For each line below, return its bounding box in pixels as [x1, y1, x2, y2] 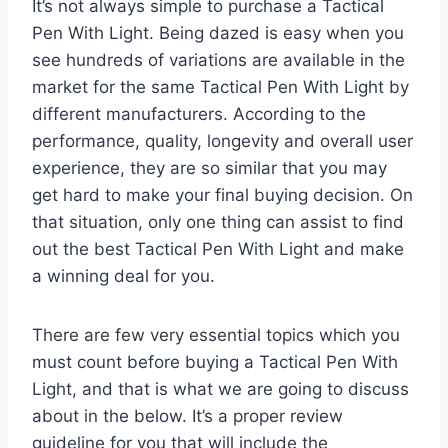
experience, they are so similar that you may [32, 157, 387, 178]
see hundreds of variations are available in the [32, 49, 405, 70]
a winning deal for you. [32, 265, 215, 286]
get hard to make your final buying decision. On [32, 184, 413, 205]
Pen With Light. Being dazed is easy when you [32, 22, 404, 43]
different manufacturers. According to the [32, 103, 366, 124]
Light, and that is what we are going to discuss [32, 378, 409, 399]
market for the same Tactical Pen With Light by [32, 76, 409, 97]
